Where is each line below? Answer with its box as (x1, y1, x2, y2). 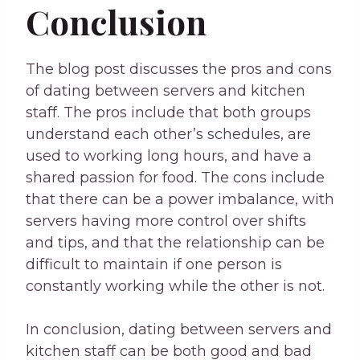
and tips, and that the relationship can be (26, 234, 325, 252)
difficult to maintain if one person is (26, 256, 282, 274)
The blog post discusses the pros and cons (26, 60, 332, 79)
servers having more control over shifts (26, 212, 306, 231)
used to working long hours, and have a (26, 147, 312, 166)
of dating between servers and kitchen (26, 82, 305, 100)
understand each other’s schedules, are (26, 125, 311, 144)
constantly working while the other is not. (26, 277, 325, 296)
